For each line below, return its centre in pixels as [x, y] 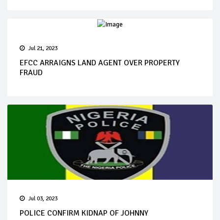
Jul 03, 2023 [43, 198]
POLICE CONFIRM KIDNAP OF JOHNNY [84, 213]
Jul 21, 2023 [43, 48]
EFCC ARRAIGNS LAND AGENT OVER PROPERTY [100, 63]
